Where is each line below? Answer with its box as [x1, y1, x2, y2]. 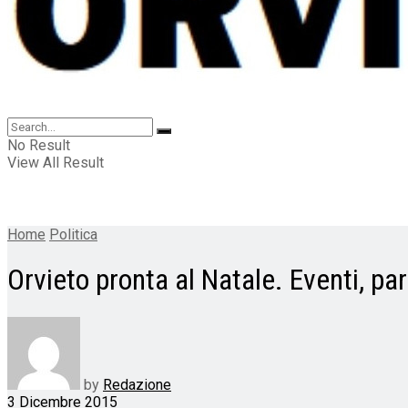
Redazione [103, 375, 171, 393]
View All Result [7, 154, 104, 171]
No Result [7, 137, 70, 154]
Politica [49, 226, 97, 243]
